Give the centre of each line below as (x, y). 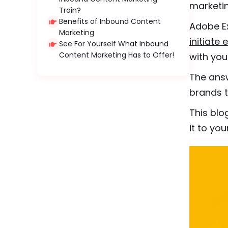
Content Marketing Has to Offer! (117, 55)
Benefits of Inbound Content (110, 21)
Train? (70, 10)
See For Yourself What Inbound (114, 44)
